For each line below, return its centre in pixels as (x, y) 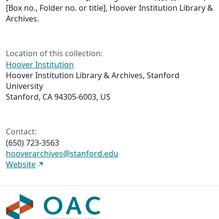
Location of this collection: (54, 54)
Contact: (21, 132)
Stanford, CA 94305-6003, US (58, 97)
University (24, 86)
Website (21, 164)
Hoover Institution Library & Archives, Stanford (93, 76)
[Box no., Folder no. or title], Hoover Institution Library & (109, 8)
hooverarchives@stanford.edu (62, 154)
